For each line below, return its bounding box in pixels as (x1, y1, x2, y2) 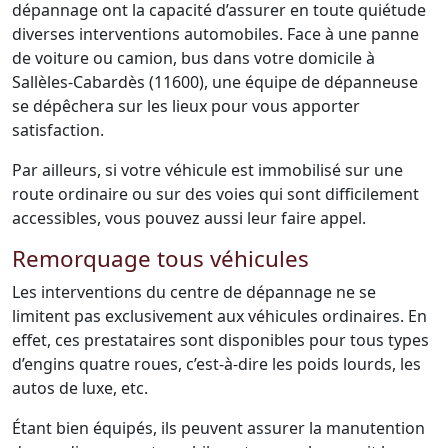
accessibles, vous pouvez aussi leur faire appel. (12, 207, 366, 229)
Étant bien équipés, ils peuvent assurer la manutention (12, 417, 425, 439)
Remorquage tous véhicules (12, 243, 309, 274)
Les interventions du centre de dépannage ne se (12, 281, 376, 303)
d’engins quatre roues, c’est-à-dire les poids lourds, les (12, 353, 421, 375)
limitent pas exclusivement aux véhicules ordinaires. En (12, 305, 427, 327)
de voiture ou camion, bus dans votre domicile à (12, 47, 375, 69)
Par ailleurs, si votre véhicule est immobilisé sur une (12, 159, 403, 181)
